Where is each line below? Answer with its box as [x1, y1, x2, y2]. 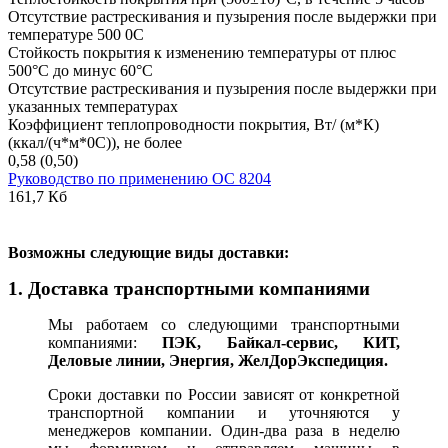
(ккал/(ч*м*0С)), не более [8, 134, 182, 152]
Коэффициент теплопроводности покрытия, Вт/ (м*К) [8, 116, 379, 134]
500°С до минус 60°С [8, 62, 153, 80]
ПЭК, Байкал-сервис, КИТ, [162, 334, 401, 352]
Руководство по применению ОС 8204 [8, 170, 271, 188]
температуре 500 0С [8, 26, 144, 44]
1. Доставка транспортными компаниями [8, 278, 370, 300]
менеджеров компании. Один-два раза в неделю [48, 422, 400, 440]
